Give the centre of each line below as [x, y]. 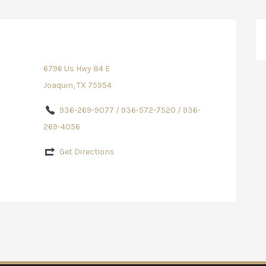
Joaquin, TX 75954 [77, 85]
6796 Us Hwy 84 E [76, 68]
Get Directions [87, 151]
